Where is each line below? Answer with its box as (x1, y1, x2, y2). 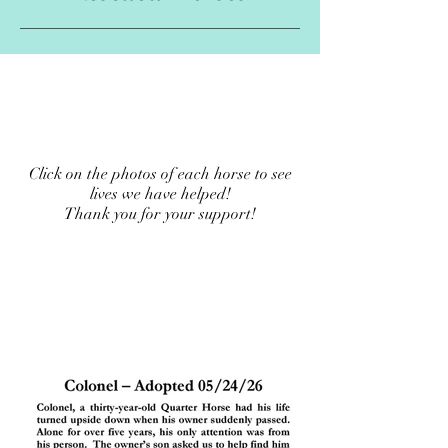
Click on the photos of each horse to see (28, 164, 292, 184)
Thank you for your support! (64, 204, 256, 224)
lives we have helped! (89, 184, 231, 204)
